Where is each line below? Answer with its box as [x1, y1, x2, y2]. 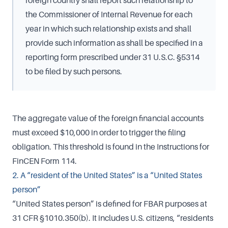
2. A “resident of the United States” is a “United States [12, 170, 202, 180]
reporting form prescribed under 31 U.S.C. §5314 [25, 52, 199, 62]
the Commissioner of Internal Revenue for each [25, 9, 192, 19]
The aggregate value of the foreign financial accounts [12, 113, 204, 123]
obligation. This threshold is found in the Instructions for [12, 141, 209, 152]
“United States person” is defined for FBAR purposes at [12, 198, 207, 209]
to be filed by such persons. [25, 66, 122, 76]
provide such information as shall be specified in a [25, 38, 203, 48]
